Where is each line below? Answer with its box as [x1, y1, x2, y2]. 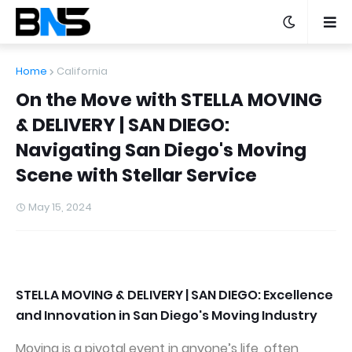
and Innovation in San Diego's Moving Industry [16, 306, 317, 324]
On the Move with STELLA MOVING [16, 87, 322, 112]
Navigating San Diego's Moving [16, 137, 306, 163]
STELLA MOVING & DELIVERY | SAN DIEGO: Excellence [16, 286, 333, 304]
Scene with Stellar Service [16, 163, 257, 188]
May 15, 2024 [28, 200, 92, 214]
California [57, 64, 108, 79]
